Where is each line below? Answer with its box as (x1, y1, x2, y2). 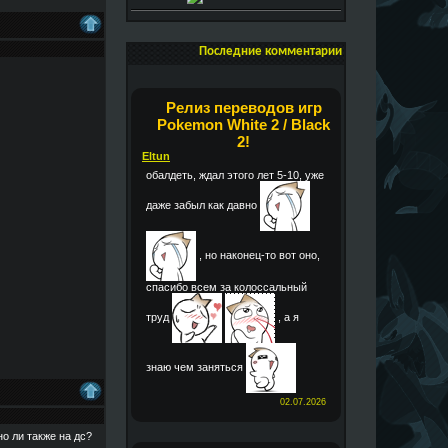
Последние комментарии (199, 45, 342, 59)
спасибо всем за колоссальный (146, 281, 307, 294)
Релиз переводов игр (165, 99, 322, 117)
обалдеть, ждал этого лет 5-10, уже (146, 169, 324, 182)
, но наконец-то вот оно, (196, 249, 320, 262)
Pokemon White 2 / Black (157, 116, 330, 134)
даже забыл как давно (146, 199, 260, 212)
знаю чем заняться (146, 361, 246, 374)
